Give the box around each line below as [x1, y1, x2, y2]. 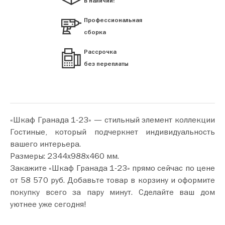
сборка [84, 28, 106, 36]
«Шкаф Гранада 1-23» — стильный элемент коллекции [10, 114, 215, 125]
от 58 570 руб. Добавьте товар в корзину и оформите [10, 174, 67, 185]
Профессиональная [84, 16, 142, 24]
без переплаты [84, 60, 129, 68]
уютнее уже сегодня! [10, 198, 86, 209]
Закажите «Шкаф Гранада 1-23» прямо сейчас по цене [10, 162, 215, 173]
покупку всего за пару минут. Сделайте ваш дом [10, 186, 215, 197]
